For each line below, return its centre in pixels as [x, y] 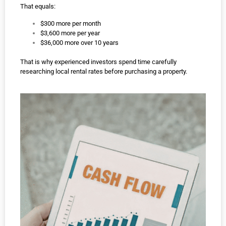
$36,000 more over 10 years [79, 42]
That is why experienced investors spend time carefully [98, 62]
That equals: [38, 7]
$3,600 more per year [70, 33]
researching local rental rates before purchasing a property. [104, 71]
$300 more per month [71, 23]
